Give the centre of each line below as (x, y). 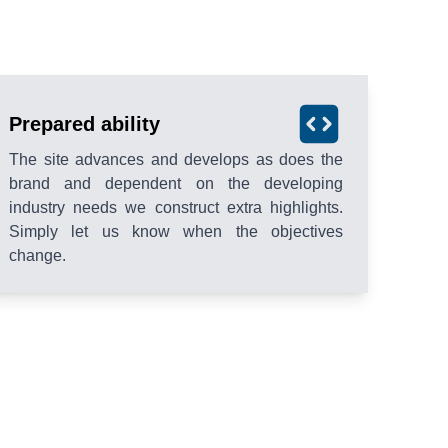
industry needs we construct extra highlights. (176, 207)
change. (37, 255)
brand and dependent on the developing (176, 183)
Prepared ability (84, 123)
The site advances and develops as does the (176, 159)
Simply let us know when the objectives (176, 231)
